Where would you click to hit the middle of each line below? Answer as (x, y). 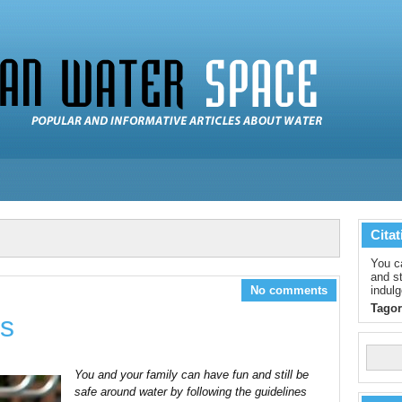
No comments (289, 290)
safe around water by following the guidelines (191, 392)
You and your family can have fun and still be (192, 375)
